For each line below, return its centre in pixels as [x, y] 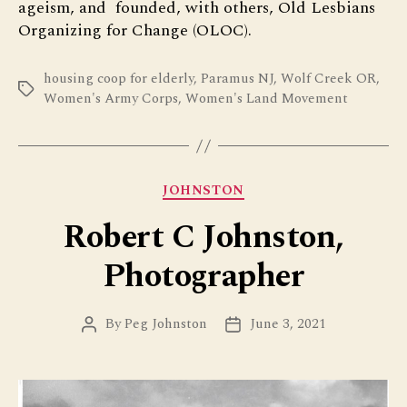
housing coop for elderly [119, 79]
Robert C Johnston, [203, 237]
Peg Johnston [165, 323]
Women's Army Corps [111, 99]
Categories [243, 187]
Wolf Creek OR [328, 79]
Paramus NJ [237, 79]
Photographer [203, 276]
